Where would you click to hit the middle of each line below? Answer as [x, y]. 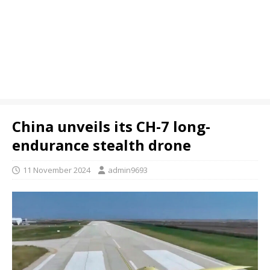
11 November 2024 [57, 170]
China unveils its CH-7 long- [111, 126]
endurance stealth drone [102, 145]
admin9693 [128, 170]
